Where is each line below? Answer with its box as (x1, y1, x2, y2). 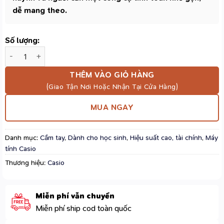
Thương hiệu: (5, 158, 47, 167)
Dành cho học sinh (68, 133, 126, 142)
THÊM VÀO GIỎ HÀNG (69, 69, 154, 80)
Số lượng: (5, 35, 39, 45)
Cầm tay (40, 133, 64, 142)
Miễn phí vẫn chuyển (35, 190, 115, 201)
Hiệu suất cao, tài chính (130, 133, 202, 142)
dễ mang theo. (12, 5, 67, 15)
